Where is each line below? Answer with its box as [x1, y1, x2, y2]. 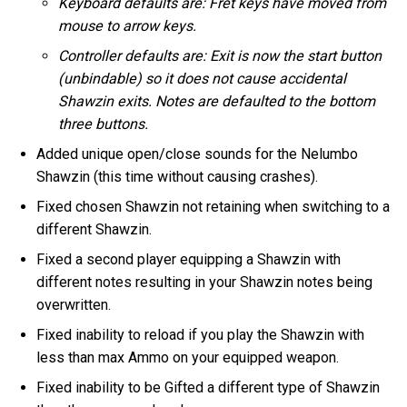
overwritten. [36, 296, 112, 314]
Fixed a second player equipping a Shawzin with [36, 251, 342, 269]
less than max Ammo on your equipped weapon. [36, 349, 340, 367]
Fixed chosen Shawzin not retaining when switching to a [36, 198, 391, 216]
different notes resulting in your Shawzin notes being [36, 273, 373, 292]
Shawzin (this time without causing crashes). [36, 168, 319, 186]
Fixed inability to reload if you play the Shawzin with [36, 326, 365, 344]
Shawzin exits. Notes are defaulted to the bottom [58, 93, 376, 111]
